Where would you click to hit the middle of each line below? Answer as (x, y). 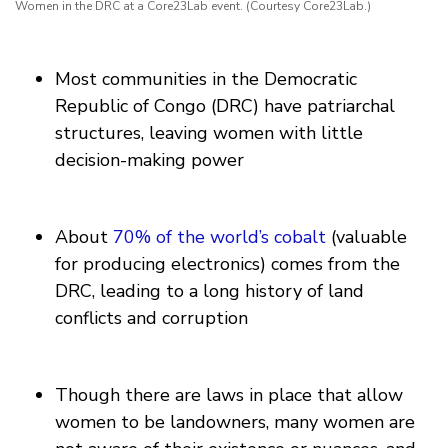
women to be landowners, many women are (235, 422)
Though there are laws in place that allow (229, 395)
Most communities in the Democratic (206, 79)
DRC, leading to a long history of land (209, 291)
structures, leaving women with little (209, 133)
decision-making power (149, 160)
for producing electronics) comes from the (227, 264)
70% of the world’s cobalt (219, 237)
